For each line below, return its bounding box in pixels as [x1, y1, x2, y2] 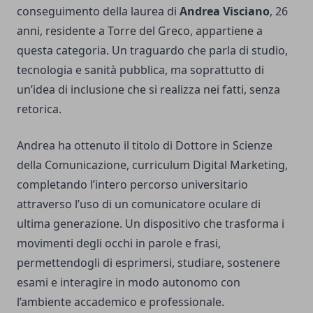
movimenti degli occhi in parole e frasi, [17, 235, 221, 252]
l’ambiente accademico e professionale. [17, 294, 224, 310]
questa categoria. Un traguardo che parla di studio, [17, 43, 288, 59]
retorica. [17, 101, 61, 117]
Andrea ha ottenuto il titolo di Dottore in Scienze [17, 138, 272, 154]
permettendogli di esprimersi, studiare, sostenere [17, 255, 280, 271]
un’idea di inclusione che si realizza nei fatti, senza [17, 82, 280, 98]
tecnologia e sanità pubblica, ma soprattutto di [17, 62, 264, 78]
